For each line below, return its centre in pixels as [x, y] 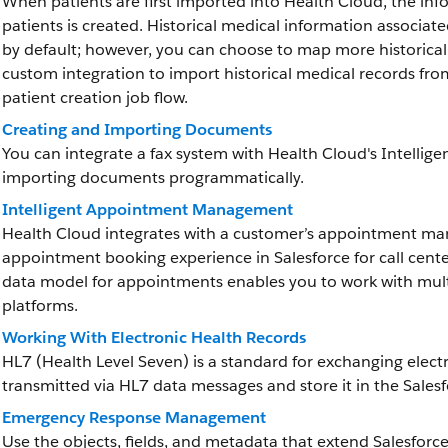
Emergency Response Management [134, 417]
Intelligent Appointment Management [147, 209]
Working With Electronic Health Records [154, 337]
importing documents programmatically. [153, 177]
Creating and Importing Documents [137, 129]
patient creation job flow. [95, 97]
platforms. [40, 305]
